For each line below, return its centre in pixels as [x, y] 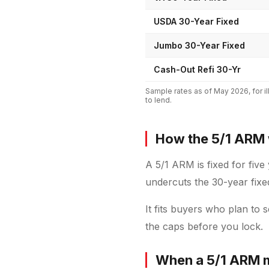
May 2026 [231, 91]
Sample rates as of [180, 91]
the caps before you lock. [204, 226]
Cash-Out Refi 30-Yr [197, 69]
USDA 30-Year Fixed [196, 21]
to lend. [159, 100]
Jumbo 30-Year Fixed [199, 45]
